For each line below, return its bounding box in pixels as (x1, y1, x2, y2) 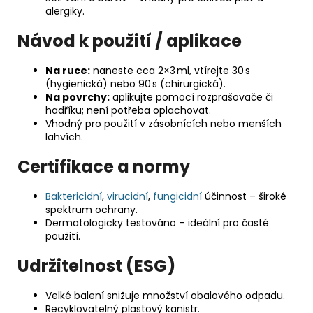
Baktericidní (45, 189, 102, 203)
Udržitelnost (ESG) (17, 254, 175, 277)
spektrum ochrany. (45, 202, 138, 217)
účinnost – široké (202, 189, 286, 203)
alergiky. (45, 4, 85, 19)
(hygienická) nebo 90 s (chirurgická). (45, 76, 226, 91)
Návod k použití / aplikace (17, 29, 242, 53)
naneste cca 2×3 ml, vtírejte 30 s (90, 63, 250, 78)
